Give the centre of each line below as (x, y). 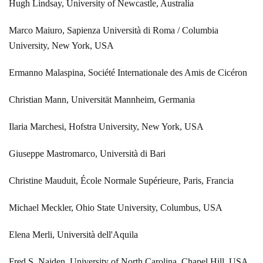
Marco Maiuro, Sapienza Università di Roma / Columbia (114, 30)
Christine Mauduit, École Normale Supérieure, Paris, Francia (121, 180)
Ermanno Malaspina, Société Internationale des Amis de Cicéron (128, 72)
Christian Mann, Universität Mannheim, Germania (102, 99)
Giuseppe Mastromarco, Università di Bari (87, 153)
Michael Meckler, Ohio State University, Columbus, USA (116, 207)
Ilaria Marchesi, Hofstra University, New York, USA (106, 126)
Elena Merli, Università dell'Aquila (73, 234)
